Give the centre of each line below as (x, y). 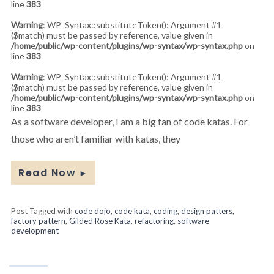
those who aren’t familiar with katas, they (96, 138)
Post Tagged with (43, 211)
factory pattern (38, 220)
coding (165, 211)
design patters (207, 211)
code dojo (93, 211)
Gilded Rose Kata (100, 220)
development (35, 230)
